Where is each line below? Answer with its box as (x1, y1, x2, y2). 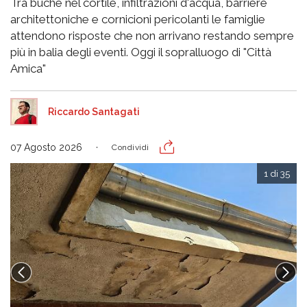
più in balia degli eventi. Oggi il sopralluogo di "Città (10, 45, 271, 60)
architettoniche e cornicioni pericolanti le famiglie (10, 12, 265, 27)
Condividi (112, 143, 149, 153)
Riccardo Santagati (48, 106, 140, 118)
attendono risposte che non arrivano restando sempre (10, 29, 294, 43)
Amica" (10, 62, 46, 76)
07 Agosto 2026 (10, 142, 82, 153)
